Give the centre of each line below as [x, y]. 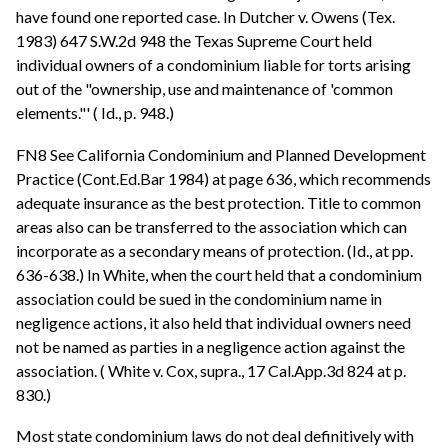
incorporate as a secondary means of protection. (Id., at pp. [214, 250]
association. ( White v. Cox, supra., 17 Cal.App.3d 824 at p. [211, 370]
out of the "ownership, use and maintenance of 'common [204, 88]
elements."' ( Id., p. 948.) [95, 112]
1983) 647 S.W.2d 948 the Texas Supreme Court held [194, 40]
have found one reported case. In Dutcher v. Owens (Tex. [205, 16]
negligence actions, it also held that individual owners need [213, 322]
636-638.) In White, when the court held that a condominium [219, 274]
